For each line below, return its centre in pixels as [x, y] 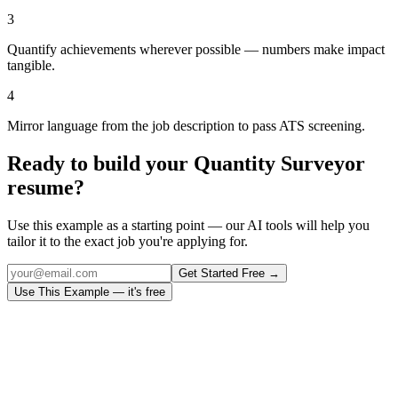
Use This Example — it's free [90, 291]
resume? [46, 187]
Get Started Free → [229, 273]
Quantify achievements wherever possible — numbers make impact [196, 50]
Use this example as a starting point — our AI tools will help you [188, 225]
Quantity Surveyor [279, 163]
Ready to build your [100, 163]
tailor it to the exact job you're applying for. [127, 241]
